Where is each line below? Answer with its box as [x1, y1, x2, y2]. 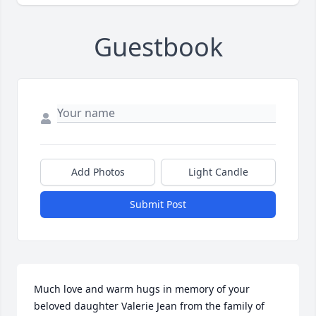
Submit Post [130, 197, 186, 212]
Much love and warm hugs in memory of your [34, 282, 250, 296]
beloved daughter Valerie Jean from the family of [34, 299, 265, 313]
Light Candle [188, 165, 248, 179]
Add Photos [71, 165, 125, 179]
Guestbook [93, 30, 223, 65]
